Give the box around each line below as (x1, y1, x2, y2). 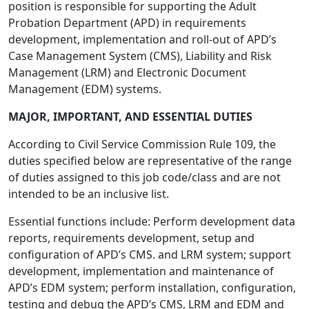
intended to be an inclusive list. (8, 186, 169, 201)
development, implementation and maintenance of (8, 263, 274, 279)
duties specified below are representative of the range (8, 153, 292, 168)
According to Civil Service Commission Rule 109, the (8, 137, 276, 152)
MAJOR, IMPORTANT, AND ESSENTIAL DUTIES (8, 109, 252, 124)
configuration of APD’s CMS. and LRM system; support (8, 247, 291, 262)
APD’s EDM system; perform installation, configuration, (8, 280, 296, 295)
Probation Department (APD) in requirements (8, 15, 246, 30)
